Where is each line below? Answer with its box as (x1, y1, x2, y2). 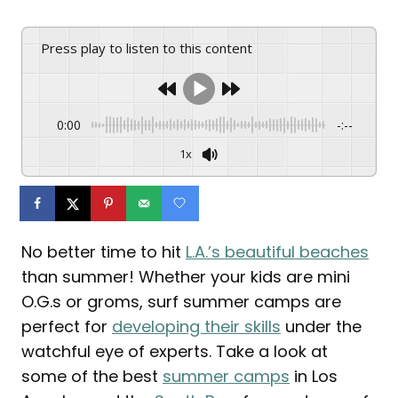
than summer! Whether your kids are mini (21, 266, 350, 289)
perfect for (21, 315, 112, 338)
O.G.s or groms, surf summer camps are (21, 291, 341, 314)
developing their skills (112, 315, 281, 338)
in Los (290, 365, 338, 388)
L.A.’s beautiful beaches (186, 241, 369, 264)
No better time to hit (21, 241, 186, 264)
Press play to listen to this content (50, 38, 252, 57)
